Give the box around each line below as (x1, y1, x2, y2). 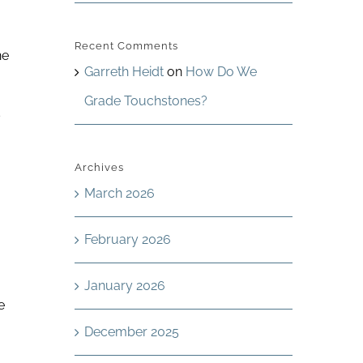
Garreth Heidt (83, 64, 164, 79)
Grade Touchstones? (83, 93, 207, 109)
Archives (74, 161, 124, 173)
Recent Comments (74, 40, 178, 52)
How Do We (185, 64, 257, 79)
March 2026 (83, 186, 155, 201)
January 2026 (83, 278, 165, 293)
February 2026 (83, 232, 171, 247)
